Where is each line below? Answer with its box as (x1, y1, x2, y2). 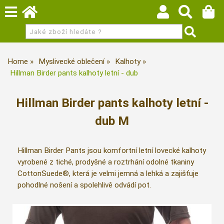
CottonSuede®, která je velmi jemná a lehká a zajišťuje (17, 169, 198, 178)
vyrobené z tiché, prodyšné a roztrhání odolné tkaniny (17, 157, 194, 167)
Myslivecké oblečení (38, 57, 104, 66)
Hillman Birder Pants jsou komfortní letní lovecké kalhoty (17, 146, 206, 155)
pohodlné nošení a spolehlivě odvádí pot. (17, 180, 151, 190)
